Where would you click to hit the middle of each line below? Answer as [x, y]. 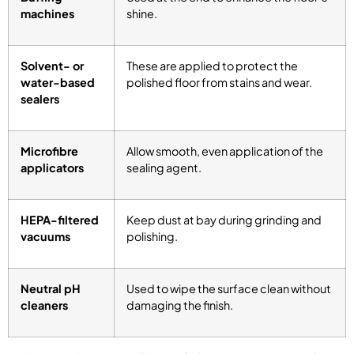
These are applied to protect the [212, 65]
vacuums [45, 236]
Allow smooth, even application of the [225, 151]
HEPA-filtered [60, 219]
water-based [58, 82]
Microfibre [49, 151]
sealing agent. [164, 167]
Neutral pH [51, 288]
